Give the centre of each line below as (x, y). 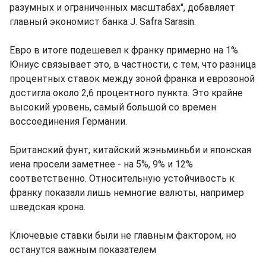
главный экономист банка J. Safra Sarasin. (103, 22)
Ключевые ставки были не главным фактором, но (123, 236)
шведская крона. (47, 207)
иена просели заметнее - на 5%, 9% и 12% (101, 164)
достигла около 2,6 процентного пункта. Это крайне (126, 93)
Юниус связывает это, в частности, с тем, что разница (133, 65)
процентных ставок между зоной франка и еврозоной (132, 79)
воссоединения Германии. (68, 122)
